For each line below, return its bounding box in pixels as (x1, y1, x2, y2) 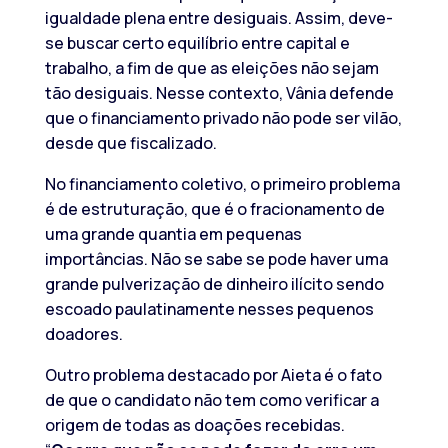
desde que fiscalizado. (44, 131, 217, 154)
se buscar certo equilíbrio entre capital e (44, 31, 350, 54)
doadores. (44, 322, 123, 345)
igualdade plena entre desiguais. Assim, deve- (44, 6, 393, 29)
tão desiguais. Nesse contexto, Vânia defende (44, 81, 394, 104)
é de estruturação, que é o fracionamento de (44, 197, 385, 220)
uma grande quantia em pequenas (44, 222, 302, 245)
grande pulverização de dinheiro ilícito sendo (44, 272, 384, 295)
